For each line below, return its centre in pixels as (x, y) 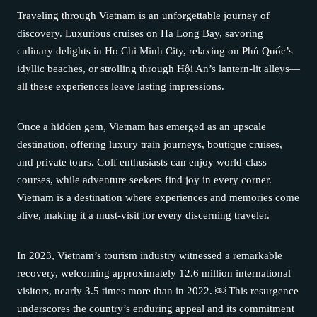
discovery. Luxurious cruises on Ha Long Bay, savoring (140, 33)
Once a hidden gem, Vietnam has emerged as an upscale (142, 127)
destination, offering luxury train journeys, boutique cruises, (150, 144)
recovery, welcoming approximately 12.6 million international (154, 273)
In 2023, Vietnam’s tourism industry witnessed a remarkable (150, 255)
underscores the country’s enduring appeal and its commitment (156, 309)
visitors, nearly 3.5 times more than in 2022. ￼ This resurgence (158, 291)
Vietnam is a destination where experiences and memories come (158, 197)
